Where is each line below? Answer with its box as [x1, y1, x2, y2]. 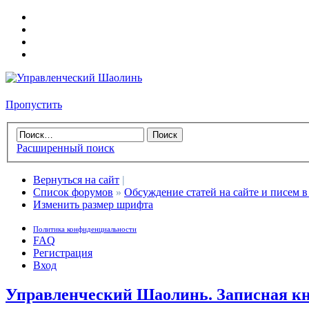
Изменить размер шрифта [33, 199, 153, 211]
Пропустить [6, 99, 62, 111]
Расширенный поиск [17, 142, 114, 154]
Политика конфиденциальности [33, 225, 137, 234]
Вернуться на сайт [33, 174, 119, 186]
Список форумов [33, 186, 113, 199]
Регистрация [33, 247, 92, 259]
